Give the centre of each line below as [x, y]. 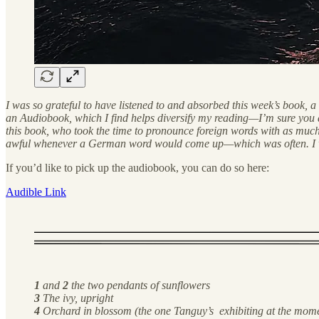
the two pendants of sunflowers [139, 285]
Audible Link [36, 192]
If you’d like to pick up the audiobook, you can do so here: [137, 167]
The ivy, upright [77, 298]
